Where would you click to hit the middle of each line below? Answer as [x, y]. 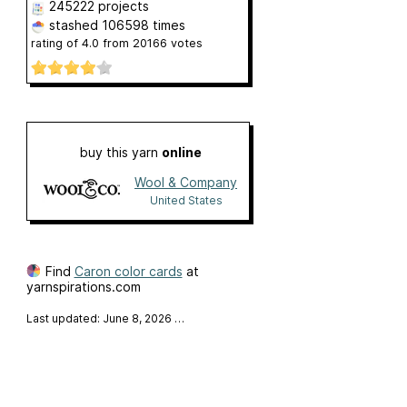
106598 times [143, 25]
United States [186, 200]
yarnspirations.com [83, 286]
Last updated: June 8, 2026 [100, 318]
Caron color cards [128, 271]
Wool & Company [186, 182]
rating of [56, 44]
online [181, 152]
